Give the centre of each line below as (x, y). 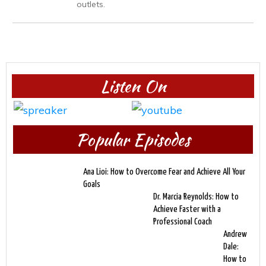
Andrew (235, 234)
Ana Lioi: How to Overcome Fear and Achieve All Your (164, 172)
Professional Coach (183, 221)
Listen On (133, 86)
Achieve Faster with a (187, 209)
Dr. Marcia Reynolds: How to (196, 197)
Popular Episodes (133, 139)
